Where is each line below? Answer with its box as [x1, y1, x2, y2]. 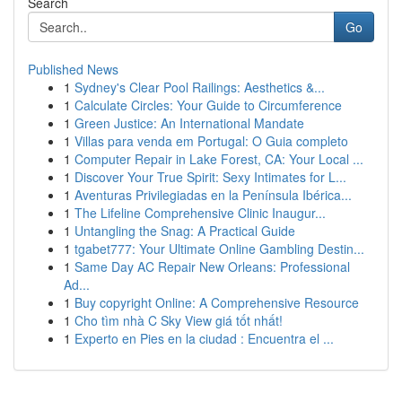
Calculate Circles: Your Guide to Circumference [74, 96, 342, 114]
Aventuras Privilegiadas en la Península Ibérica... [74, 186, 352, 204]
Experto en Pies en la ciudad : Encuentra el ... [74, 329, 334, 347]
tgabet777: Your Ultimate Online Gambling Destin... [74, 240, 364, 258]
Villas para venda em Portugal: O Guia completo [74, 132, 348, 150]
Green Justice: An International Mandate [74, 114, 304, 132]
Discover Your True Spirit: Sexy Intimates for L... [74, 168, 346, 186]
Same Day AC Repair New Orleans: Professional [74, 258, 350, 275]
